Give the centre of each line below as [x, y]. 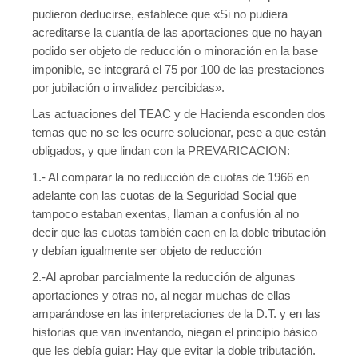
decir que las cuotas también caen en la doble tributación [179, 232]
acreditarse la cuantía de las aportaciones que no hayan [177, 32]
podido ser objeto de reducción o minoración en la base [175, 51]
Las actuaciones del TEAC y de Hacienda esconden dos [179, 114]
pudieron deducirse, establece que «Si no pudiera [160, 14]
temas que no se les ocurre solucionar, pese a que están [179, 132]
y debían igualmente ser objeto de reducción [147, 251]
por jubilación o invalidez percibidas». [128, 88]
